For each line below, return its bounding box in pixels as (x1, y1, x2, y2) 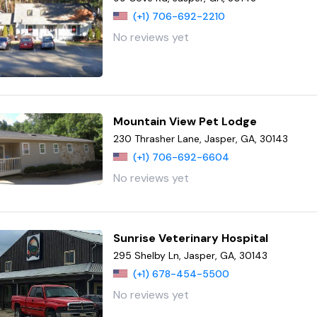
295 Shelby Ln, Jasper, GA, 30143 (113, 248, 268, 262)
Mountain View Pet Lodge (113, 114, 258, 129)
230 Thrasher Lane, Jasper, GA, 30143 (113, 132, 289, 146)
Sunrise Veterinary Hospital (113, 230, 269, 246)
